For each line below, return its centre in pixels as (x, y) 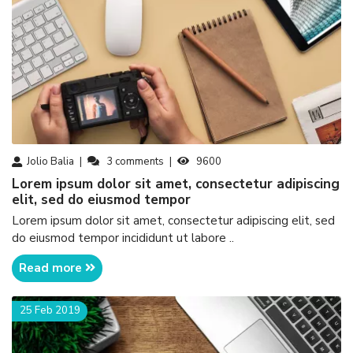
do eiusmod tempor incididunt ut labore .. (123, 238)
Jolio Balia (50, 161)
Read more (52, 268)
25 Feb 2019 (50, 311)
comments (139, 161)
